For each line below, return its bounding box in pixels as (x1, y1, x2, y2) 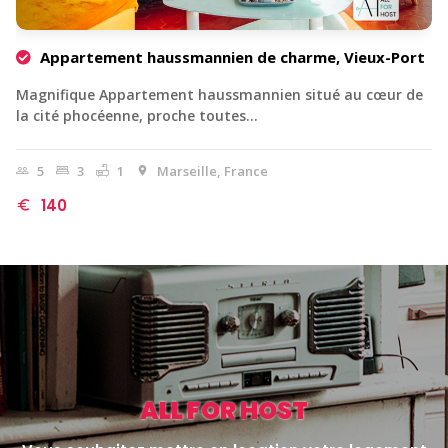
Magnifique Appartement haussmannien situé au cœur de (16, 84, 423, 104)
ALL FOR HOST (140, 393, 308, 427)
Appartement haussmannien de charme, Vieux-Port (36, 46, 425, 67)
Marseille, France (154, 161, 268, 180)
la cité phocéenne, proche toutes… (16, 105, 258, 125)
